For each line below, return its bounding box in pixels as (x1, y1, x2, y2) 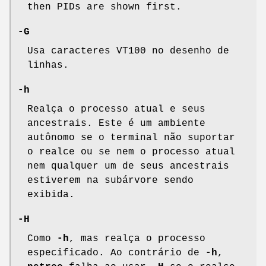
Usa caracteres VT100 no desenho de (27, 46, 229, 57)
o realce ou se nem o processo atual (27, 147, 235, 158)
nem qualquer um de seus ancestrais (27, 161, 229, 172)
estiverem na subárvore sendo (27, 175, 194, 186)
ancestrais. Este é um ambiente (27, 118, 205, 129)
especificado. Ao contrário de (27, 248, 205, 259)
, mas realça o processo (69, 233, 205, 245)
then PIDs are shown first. (27, 2, 182, 13)
